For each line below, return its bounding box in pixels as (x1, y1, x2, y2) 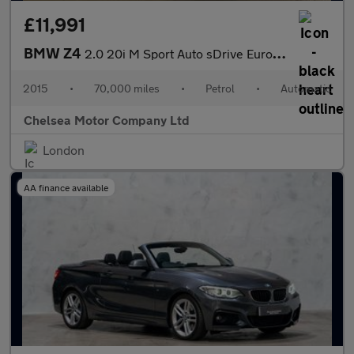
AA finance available (24, 182, 108, 193)
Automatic (281, 81, 331, 95)
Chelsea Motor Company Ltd (24, 112, 190, 127)
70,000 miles (94, 81, 160, 95)
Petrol (205, 81, 235, 95)
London (43, 142, 85, 157)
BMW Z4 (24, 44, 85, 62)
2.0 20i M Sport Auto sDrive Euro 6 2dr (85, 46, 273, 61)
